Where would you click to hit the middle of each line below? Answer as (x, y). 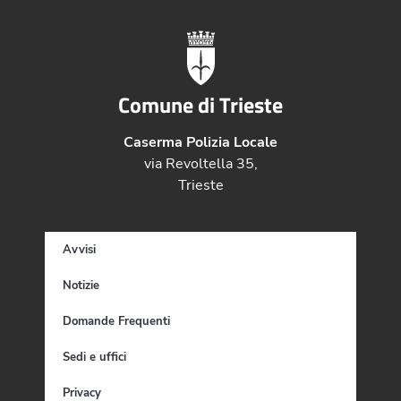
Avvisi (79, 249)
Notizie (81, 285)
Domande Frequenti (116, 321)
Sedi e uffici (94, 357)
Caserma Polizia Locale (200, 142)
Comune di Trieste (200, 104)
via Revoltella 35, (200, 163)
